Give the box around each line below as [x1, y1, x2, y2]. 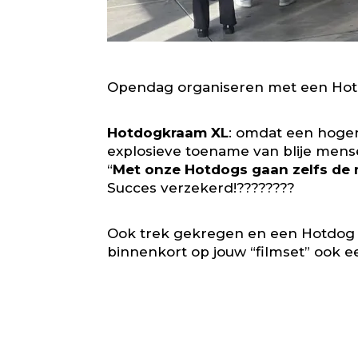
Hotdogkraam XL [107, 125, 229, 141]
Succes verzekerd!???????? [107, 180, 296, 197]
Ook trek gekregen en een [107, 225, 302, 242]
